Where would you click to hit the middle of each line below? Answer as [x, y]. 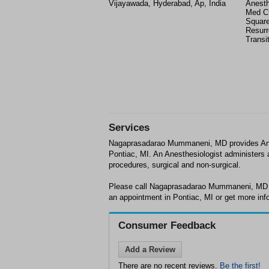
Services [129, 128]
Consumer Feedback [167, 225]
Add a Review [150, 249]
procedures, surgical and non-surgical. [175, 165]
